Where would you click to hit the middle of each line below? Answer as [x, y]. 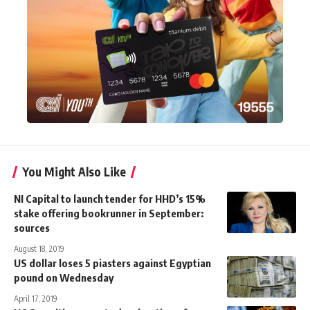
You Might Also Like [74, 171]
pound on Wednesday [64, 277]
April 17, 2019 [36, 298]
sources [32, 227]
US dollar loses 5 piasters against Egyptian [112, 263]
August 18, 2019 [39, 248]
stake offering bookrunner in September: [109, 213]
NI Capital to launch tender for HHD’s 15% [110, 198]
